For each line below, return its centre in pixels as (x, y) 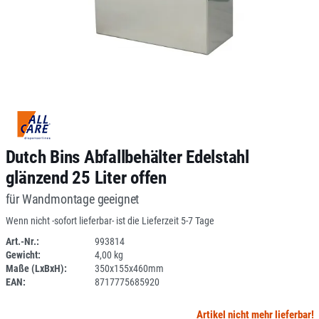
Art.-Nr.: (22, 241)
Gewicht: (23, 255)
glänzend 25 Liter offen (86, 178)
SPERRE (151, 255)
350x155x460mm (129, 268)
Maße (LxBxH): (36, 268)
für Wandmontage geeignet (72, 199)
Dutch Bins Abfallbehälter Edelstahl (127, 157)
